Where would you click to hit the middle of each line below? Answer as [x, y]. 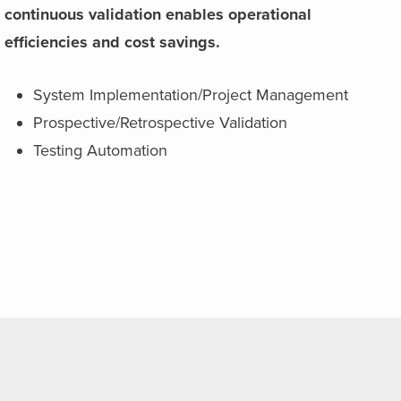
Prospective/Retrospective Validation [161, 123]
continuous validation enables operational [158, 14]
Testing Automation [101, 150]
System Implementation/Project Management [191, 95]
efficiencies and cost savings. [113, 42]
